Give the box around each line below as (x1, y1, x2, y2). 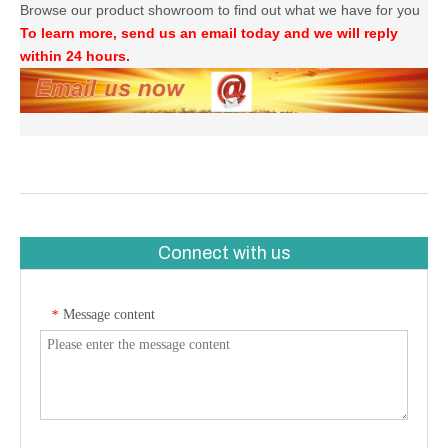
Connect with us (157, 243, 291, 264)
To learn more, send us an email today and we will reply (20, 25, 398, 42)
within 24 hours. (20, 48, 130, 65)
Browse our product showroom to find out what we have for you (20, 2, 420, 19)
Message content (63, 307, 155, 323)
